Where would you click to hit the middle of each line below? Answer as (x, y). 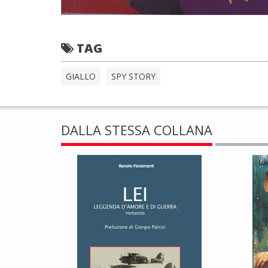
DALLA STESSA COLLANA (137, 130)
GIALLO (81, 76)
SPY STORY (133, 76)
